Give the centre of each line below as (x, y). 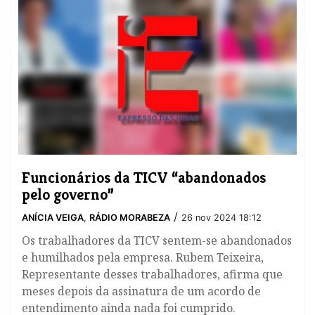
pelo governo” (68, 194)
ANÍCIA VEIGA (53, 218)
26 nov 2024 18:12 (221, 218)
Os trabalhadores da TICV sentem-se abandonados (157, 241)
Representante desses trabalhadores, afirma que (152, 275)
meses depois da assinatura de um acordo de (141, 291)
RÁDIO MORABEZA (130, 218)
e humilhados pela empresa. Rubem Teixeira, (143, 258)
